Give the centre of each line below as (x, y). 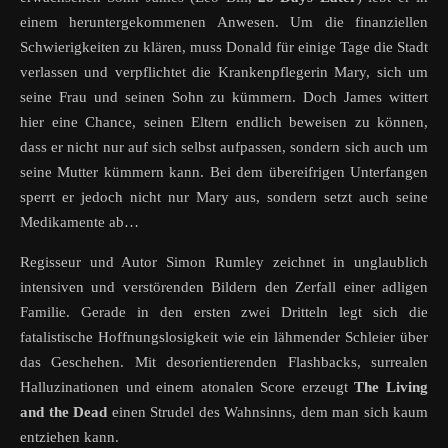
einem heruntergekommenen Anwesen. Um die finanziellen (224, 22)
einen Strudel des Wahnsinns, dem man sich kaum (267, 412)
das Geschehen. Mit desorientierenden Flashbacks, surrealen (224, 362)
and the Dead (63, 412)
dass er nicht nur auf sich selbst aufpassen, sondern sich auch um (224, 147)
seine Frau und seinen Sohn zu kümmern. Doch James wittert (224, 97)
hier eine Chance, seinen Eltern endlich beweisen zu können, (224, 122)
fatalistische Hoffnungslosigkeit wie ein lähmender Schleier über (224, 337)
